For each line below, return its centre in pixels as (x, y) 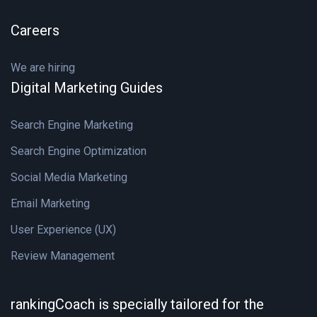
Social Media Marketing (69, 177)
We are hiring (43, 68)
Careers (35, 30)
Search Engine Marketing (72, 125)
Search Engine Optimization (79, 151)
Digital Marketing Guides (87, 88)
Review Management (63, 256)
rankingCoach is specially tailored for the (137, 304)
